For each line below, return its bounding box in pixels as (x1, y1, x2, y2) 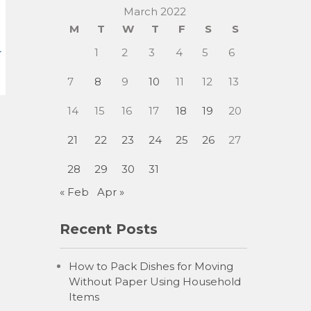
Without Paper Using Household (69, 275, 241, 288)
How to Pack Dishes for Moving (69, 260, 233, 273)
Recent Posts (60, 221, 158, 237)
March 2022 (123, 5, 186, 18)
